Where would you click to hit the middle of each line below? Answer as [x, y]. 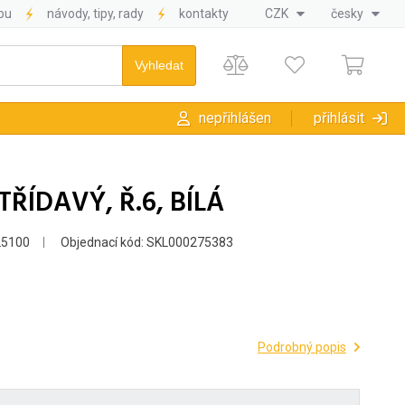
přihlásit [339, 118]
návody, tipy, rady [95, 14]
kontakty [204, 14]
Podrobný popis [302, 347]
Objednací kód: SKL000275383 [146, 243]
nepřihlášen [235, 118]
